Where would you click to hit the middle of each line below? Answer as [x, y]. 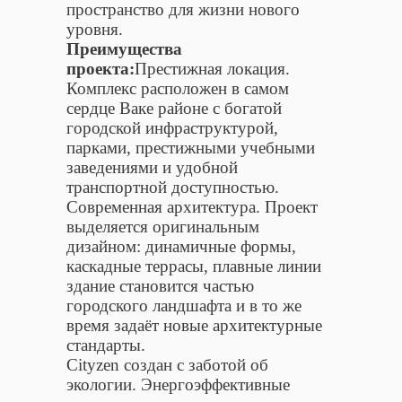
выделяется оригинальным [163, 226]
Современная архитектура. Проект [192, 206]
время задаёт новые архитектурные [194, 325]
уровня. [95, 29]
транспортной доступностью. [173, 187]
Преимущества [124, 48]
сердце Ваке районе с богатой [174, 108]
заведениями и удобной [152, 167]
